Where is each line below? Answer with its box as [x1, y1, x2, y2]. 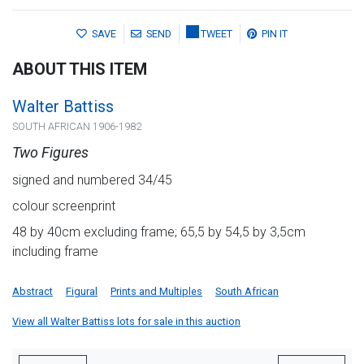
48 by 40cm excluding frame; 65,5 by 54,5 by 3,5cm [12, 224, 305, 240]
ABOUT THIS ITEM [12, 59, 147, 80]
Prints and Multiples [110, 285, 202, 298]
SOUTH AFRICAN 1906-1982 [12, 120, 141, 133]
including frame [12, 244, 98, 260]
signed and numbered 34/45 [12, 172, 172, 188]
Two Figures [12, 144, 89, 162]
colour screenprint [12, 198, 115, 214]
